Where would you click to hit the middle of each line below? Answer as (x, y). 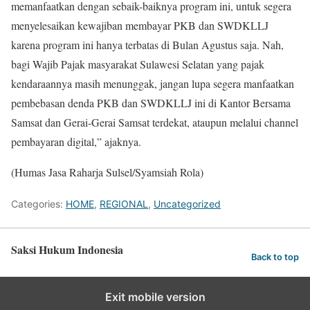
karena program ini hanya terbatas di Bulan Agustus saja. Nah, (147, 45)
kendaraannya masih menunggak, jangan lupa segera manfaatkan (153, 84)
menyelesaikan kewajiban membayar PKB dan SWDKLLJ (140, 26)
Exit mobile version (155, 297)
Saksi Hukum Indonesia (67, 250)
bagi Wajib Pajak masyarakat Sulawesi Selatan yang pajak (138, 64)
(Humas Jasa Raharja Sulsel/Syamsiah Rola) (107, 172)
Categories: (38, 204)
